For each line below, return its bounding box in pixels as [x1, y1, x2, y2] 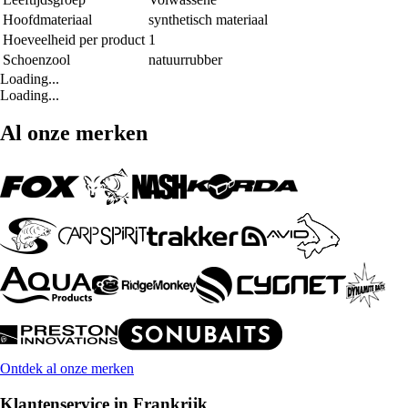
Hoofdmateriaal [3, 11, 92, 27]
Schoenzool [3, 51, 70, 67]
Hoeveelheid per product [3, 31, 145, 47]
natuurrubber [148, 51, 222, 67]
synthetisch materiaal [148, 11, 268, 27]
